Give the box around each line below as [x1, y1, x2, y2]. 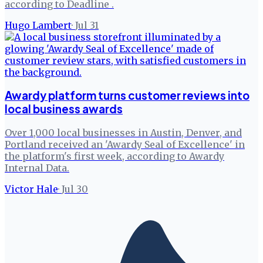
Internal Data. [5, 162, 69, 174]
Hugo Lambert [5, 19, 72, 31]
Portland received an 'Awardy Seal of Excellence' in [5, 139, 245, 150]
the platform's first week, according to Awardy [5, 150, 224, 162]
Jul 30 [62, 183, 88, 195]
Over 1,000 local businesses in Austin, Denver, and [5, 127, 242, 139]
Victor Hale [5, 183, 58, 195]
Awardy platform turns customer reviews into [5, 89, 249, 103]
